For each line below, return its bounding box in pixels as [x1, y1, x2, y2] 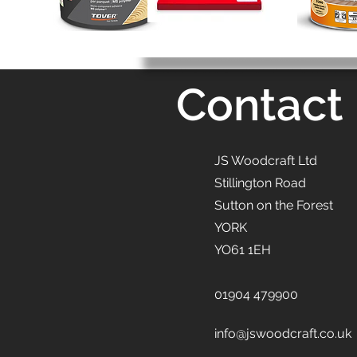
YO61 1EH [214, 242, 271, 257]
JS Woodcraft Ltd [214, 153, 317, 168]
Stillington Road [214, 175, 309, 190]
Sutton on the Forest [214, 198, 333, 213]
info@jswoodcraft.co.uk [214, 326, 351, 341]
